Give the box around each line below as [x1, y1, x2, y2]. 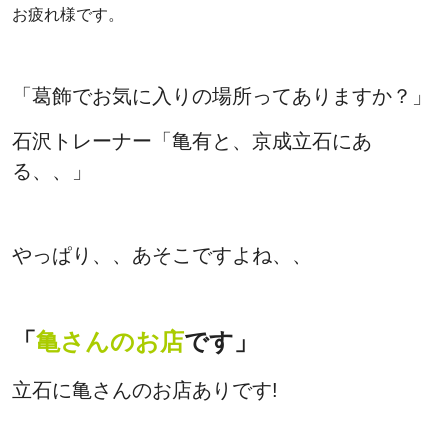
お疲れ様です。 [12, 5, 124, 23]
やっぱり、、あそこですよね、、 [12, 243, 312, 266]
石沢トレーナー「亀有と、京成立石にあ [12, 129, 372, 152]
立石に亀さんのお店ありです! [12, 378, 278, 401]
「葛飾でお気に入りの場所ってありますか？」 [12, 84, 432, 107]
